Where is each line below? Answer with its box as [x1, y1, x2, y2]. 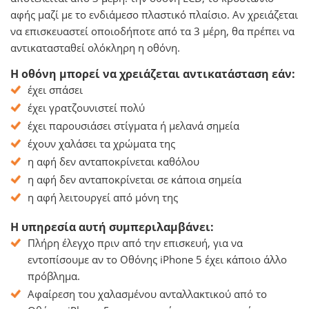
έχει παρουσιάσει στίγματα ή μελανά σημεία [28, 119, 239, 132]
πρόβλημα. [28, 269, 80, 283]
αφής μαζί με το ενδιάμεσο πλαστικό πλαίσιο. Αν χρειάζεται [10, 8, 298, 21]
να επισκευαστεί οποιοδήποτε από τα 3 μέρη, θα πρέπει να [10, 24, 295, 38]
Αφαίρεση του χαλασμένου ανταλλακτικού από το [28, 287, 267, 301]
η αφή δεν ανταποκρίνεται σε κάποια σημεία [28, 172, 241, 186]
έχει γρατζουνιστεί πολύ [28, 101, 145, 114]
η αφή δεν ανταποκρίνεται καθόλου [28, 154, 199, 168]
